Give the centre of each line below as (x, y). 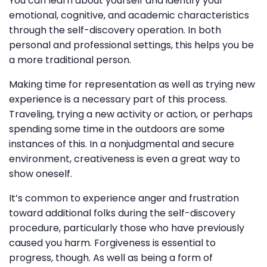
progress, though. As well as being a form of (111, 257)
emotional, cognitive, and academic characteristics (129, 15)
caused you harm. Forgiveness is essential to (112, 243)
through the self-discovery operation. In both (115, 30)
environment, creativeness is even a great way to (125, 159)
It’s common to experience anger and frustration (124, 198)
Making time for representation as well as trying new (132, 84)
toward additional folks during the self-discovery (122, 213)
